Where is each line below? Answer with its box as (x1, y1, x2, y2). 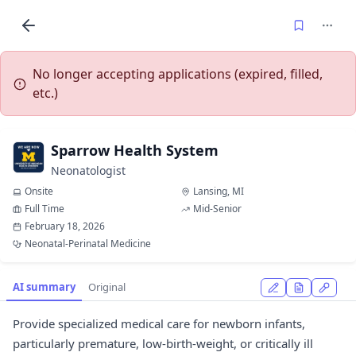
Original (88, 280, 126, 294)
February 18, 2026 (25, 219, 105, 233)
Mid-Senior (193, 202, 242, 215)
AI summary (13, 280, 75, 294)
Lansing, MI (193, 184, 244, 198)
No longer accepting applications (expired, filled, (33, 65, 323, 83)
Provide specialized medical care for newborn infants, (13, 315, 305, 331)
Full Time (25, 202, 64, 215)
